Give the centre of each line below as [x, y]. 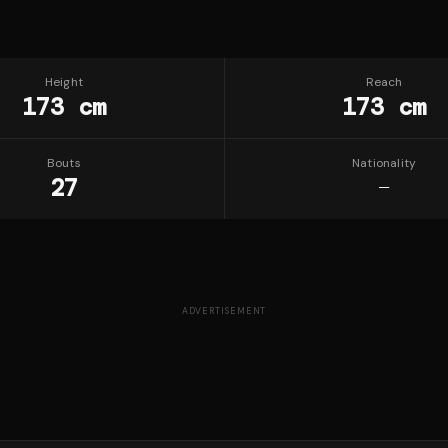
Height [64, 82]
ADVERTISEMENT [224, 311]
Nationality [384, 163]
